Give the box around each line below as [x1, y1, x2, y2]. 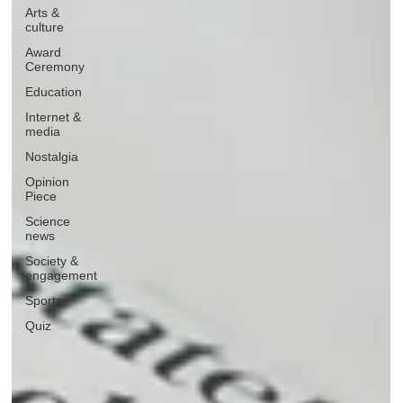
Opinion [25, 174, 70, 189]
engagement [25, 267, 98, 282]
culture [25, 19, 65, 34]
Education [25, 84, 83, 99]
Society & [25, 253, 79, 268]
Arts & [25, 4, 60, 20]
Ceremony [25, 58, 85, 74]
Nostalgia [25, 148, 79, 164]
